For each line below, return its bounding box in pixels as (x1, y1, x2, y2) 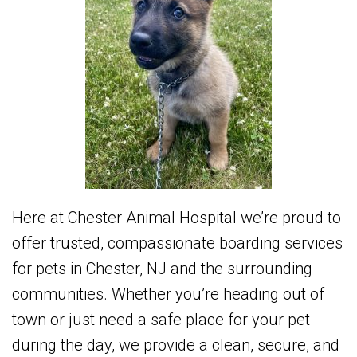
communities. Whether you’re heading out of (12, 284, 324, 304)
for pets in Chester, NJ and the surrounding (12, 259, 312, 279)
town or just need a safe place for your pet (12, 310, 310, 330)
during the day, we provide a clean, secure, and (12, 335, 339, 355)
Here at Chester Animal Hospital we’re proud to (12, 208, 341, 228)
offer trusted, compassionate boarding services (12, 233, 343, 253)
